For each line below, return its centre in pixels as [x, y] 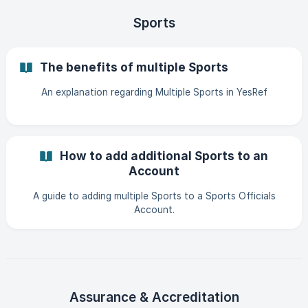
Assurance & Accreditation [154, 297]
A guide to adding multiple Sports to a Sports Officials [154, 196]
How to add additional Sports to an [164, 156]
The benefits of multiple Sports [134, 67]
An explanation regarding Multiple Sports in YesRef [154, 92]
